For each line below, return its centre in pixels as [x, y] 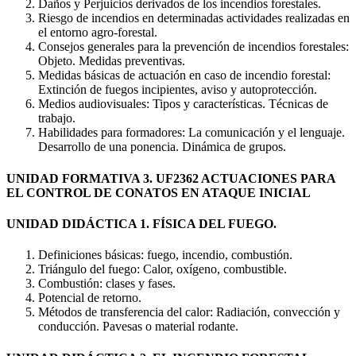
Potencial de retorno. [90, 298]
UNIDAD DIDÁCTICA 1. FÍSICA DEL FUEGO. [141, 224]
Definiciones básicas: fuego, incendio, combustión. [165, 255]
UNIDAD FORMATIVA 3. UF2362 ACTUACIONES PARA [171, 178]
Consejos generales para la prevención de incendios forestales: [193, 47]
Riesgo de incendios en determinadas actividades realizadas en [194, 18]
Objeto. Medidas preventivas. [112, 61]
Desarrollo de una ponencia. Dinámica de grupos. [162, 147]
